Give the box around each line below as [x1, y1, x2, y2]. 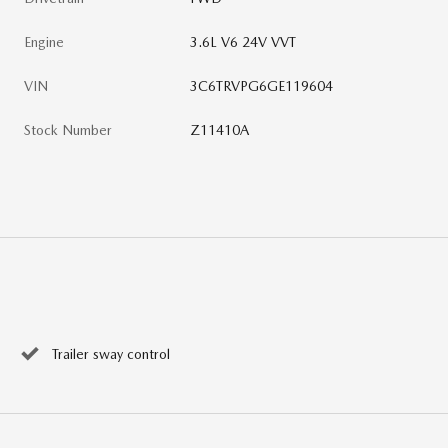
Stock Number [24, 121, 112, 138]
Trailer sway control [52, 345, 170, 362]
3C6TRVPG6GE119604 [190, 77, 334, 94]
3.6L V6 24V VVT [190, 33, 297, 50]
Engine [24, 33, 64, 50]
